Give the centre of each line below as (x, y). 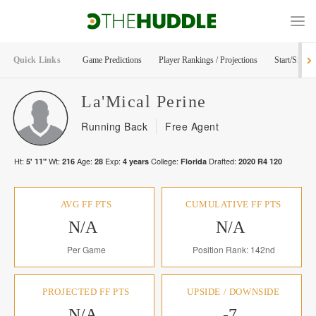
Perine (181, 102)
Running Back (114, 126)
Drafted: (221, 161)
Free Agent (192, 126)
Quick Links (37, 60)
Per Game (86, 249)
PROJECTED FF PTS (86, 292)
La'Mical (116, 102)
